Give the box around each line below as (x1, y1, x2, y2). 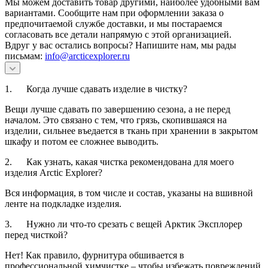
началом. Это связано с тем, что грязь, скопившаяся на (5, 114, 227, 125)
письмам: (5, 50, 45, 61)
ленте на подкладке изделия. (5, 198, 121, 209)
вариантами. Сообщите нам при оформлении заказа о (5, 7, 224, 18)
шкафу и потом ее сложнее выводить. (5, 136, 159, 147)
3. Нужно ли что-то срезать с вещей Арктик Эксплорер (5, 218, 242, 229)
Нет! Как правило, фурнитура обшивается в (5, 249, 184, 260)
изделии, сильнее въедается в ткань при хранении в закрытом (5, 125, 258, 136)
